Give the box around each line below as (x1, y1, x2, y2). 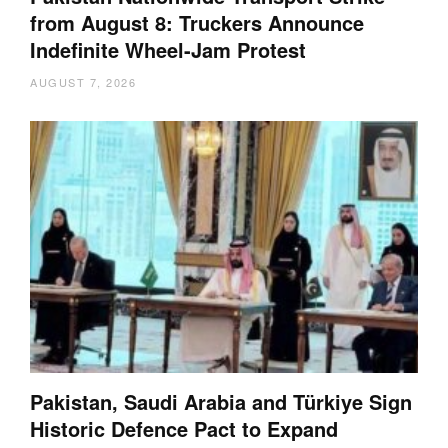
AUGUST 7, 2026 (30, 74, 136, 90)
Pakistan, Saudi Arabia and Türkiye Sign (30, 387, 412, 417)
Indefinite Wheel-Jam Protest (30, 35, 306, 64)
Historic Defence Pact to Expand (30, 414, 338, 444)
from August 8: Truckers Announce (30, 8, 364, 37)
